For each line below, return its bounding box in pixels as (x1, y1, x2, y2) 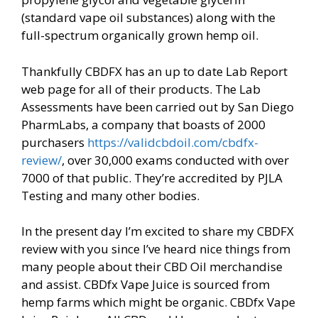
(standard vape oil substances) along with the (21, 9, 275, 26)
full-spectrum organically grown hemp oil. (21, 27, 258, 44)
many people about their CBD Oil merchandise (21, 258, 283, 275)
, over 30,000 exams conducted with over (62, 151, 289, 168)
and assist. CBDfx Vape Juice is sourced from (21, 276, 270, 293)
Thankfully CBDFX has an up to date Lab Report (21, 62, 287, 79)
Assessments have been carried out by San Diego (21, 98, 294, 115)
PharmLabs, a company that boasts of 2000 (21, 116, 265, 133)
